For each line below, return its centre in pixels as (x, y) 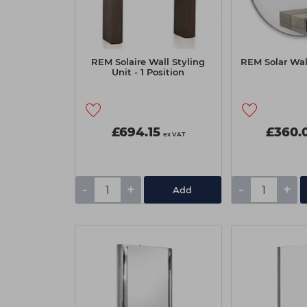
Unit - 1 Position (148, 72)
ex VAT (174, 134)
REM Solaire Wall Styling (148, 62)
